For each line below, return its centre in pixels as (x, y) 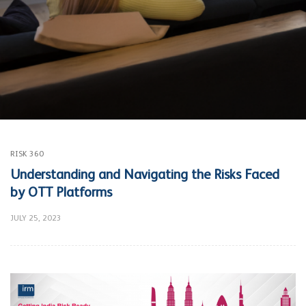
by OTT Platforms (61, 193)
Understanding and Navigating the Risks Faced (145, 176)
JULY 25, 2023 (36, 219)
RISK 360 (27, 155)
